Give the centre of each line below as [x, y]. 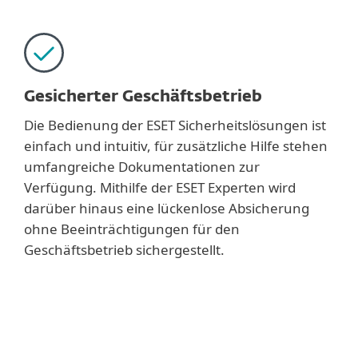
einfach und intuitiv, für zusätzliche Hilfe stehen [176, 146]
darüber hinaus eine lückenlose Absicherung [167, 208]
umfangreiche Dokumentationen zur [142, 167]
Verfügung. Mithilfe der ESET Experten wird [160, 187]
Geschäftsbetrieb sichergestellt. [124, 250]
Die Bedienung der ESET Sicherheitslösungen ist [175, 125]
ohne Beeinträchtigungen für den [132, 229]
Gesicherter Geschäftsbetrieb [143, 97]
